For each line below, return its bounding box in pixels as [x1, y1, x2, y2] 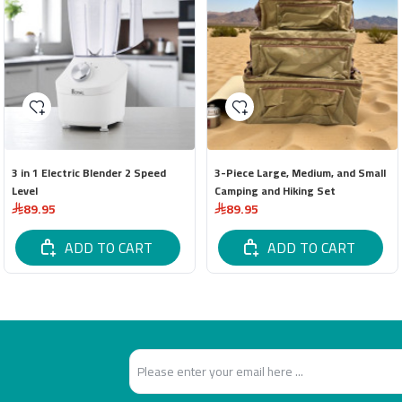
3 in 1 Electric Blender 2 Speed [12, 162, 166, 183]
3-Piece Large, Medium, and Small [214, 162, 386, 183]
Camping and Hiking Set [214, 180, 336, 201]
